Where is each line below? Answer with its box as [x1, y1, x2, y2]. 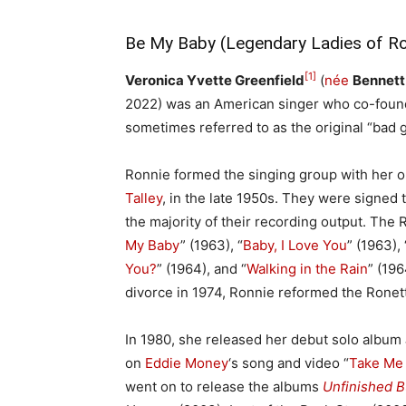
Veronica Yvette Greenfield [125, 71, 304, 89]
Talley [125, 188, 162, 207]
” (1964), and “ [157, 259, 246, 277]
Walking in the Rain [246, 259, 368, 277]
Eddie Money [145, 353, 228, 372]
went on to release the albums [125, 377, 323, 395]
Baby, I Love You [243, 236, 347, 254]
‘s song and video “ [228, 353, 349, 372]
